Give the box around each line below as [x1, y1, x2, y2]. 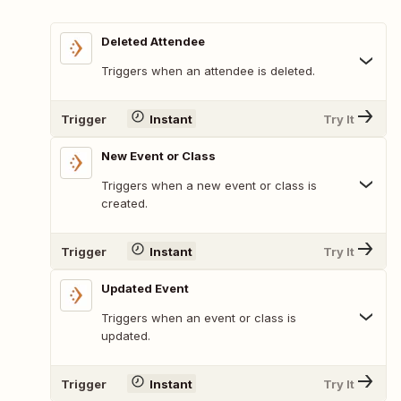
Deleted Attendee [101, 34, 205, 49]
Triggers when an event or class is [101, 311, 296, 326]
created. [101, 196, 148, 211]
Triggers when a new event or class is [101, 178, 317, 193]
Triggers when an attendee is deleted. [101, 64, 315, 79]
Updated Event [101, 281, 189, 296]
